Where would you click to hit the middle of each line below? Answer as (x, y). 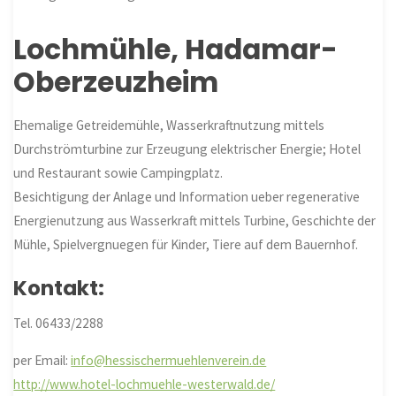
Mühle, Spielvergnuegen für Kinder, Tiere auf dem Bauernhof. (186, 245)
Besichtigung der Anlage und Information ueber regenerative (187, 197)
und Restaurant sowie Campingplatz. (118, 173)
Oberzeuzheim (116, 83)
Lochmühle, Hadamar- (176, 50)
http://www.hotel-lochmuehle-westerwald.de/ (145, 385)
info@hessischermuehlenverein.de (169, 361)
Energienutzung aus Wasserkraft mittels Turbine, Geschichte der (195, 221)
